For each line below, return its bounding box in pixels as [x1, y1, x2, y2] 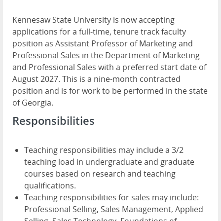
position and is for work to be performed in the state [12, 85, 208, 97]
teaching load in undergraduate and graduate [24, 156, 194, 168]
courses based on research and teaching [24, 168, 176, 180]
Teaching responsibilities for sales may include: [24, 192, 199, 203]
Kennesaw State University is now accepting [12, 14, 175, 26]
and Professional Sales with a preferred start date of [12, 62, 206, 73]
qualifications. [24, 180, 76, 191]
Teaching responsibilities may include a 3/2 [24, 145, 184, 156]
